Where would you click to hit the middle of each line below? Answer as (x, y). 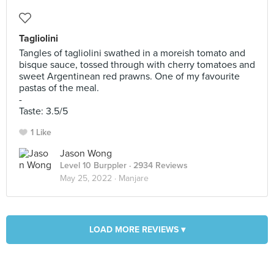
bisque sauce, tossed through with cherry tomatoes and (137, 65)
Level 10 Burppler (93, 165)
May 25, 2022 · (89, 178)
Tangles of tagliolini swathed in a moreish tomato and (132, 53)
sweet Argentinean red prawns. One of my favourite (129, 76)
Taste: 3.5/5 (43, 111)
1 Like (41, 132)
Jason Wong (86, 154)
